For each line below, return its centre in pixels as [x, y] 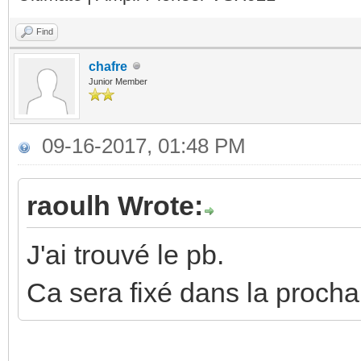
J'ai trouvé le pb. [125, 254]
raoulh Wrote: [115, 205]
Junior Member [118, 81]
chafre [108, 66]
